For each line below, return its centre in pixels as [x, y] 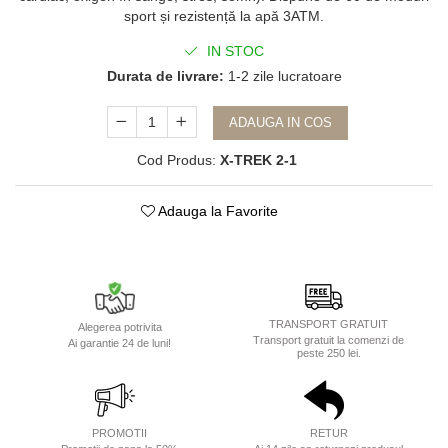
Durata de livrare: [165, 76]
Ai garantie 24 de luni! [119, 342]
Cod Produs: [176, 160]
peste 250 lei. [328, 353]
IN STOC [233, 51]
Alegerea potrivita [119, 326]
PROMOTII [119, 433]
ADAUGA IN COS [280, 122]
